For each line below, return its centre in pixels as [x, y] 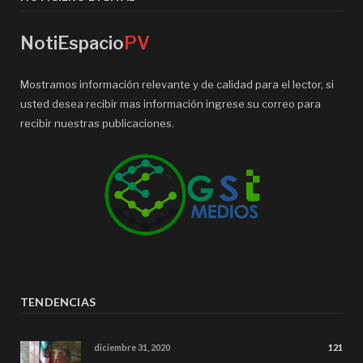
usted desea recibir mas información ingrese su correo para [171, 104]
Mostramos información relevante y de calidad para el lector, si [177, 85]
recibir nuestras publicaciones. [97, 124]
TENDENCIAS [58, 302]
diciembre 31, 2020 [132, 348]
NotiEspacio [72, 43]
